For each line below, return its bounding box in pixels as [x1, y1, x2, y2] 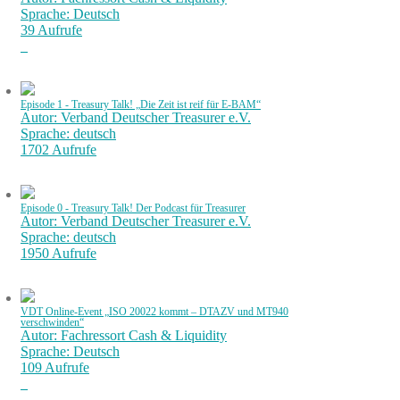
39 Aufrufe [21, 22, 82, 37]
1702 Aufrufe [21, 142, 96, 157]
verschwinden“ [21, 317, 84, 328]
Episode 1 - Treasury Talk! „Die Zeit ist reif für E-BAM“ [21, 99, 261, 110]
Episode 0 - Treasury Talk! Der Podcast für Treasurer [21, 203, 246, 213]
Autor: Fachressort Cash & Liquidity [21, 328, 227, 343]
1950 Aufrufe [21, 246, 96, 261]
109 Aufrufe [21, 360, 89, 375]
